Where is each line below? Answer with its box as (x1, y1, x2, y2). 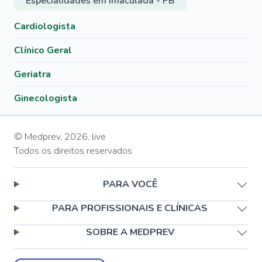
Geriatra (14, 68, 51, 81)
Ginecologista (14, 92, 77, 105)
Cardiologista (14, 20, 75, 33)
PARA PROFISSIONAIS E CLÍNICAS (52, 202, 208, 215)
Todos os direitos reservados (14, 144, 132, 157)
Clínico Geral (14, 44, 72, 57)
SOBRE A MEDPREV (85, 226, 174, 239)
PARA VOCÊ (102, 178, 157, 191)
